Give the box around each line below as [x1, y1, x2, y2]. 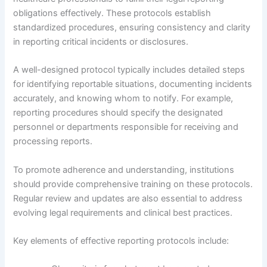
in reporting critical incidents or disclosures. [13, 36, 189, 47]
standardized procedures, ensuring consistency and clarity [13, 21, 251, 33]
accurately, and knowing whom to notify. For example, [13, 93, 234, 104]
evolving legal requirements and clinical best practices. [13, 207, 233, 218]
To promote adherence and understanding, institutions [13, 164, 235, 175]
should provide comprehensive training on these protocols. [13, 178, 253, 190]
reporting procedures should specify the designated [13, 107, 223, 119]
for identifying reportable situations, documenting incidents [13, 79, 253, 90]
